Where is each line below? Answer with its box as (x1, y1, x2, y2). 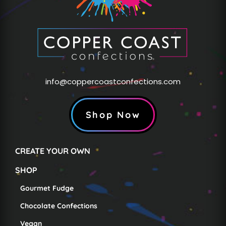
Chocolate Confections (20, 201, 97, 210)
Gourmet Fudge (20, 183, 74, 193)
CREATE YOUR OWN (15, 145, 90, 156)
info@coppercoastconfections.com (45, 76, 181, 87)
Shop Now (85, 108, 141, 121)
